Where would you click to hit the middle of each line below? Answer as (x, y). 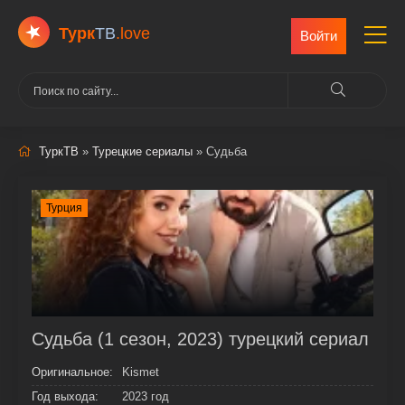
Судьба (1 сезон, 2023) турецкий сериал (200, 339)
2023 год (146, 396)
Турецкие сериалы (142, 151)
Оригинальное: (72, 372)
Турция (64, 208)
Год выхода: (65, 396)
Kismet (141, 372)
